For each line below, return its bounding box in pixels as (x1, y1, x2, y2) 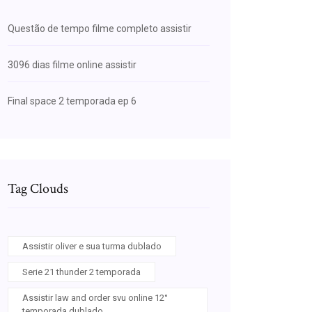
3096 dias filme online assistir (8, 59, 136, 70)
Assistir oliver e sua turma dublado (22, 241, 162, 251)
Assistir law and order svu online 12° (22, 292, 168, 303)
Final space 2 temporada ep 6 (8, 95, 136, 107)
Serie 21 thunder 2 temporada (22, 267, 141, 277)
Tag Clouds (8, 180, 68, 198)
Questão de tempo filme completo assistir (8, 23, 192, 34)
